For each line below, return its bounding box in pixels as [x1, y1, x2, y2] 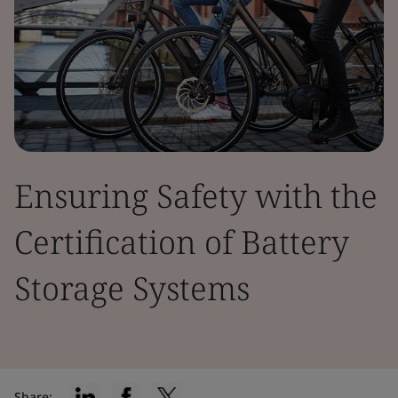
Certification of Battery [14, 220, 349, 264]
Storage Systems [14, 267, 250, 310]
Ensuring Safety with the [14, 174, 378, 218]
